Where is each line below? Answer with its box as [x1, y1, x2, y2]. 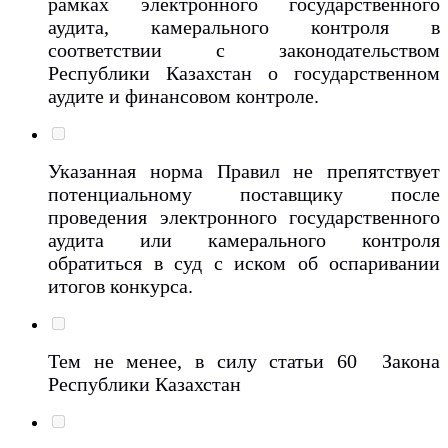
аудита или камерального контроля [48, 228, 440, 251]
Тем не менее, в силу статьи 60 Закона [48, 349, 440, 372]
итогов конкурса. [48, 274, 198, 297]
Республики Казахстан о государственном [48, 61, 440, 84]
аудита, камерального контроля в [48, 15, 440, 38]
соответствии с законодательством [48, 38, 440, 61]
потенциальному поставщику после [48, 182, 440, 205]
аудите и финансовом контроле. [48, 84, 324, 107]
